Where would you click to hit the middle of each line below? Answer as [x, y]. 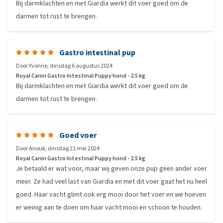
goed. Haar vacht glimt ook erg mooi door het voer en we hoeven [111, 194]
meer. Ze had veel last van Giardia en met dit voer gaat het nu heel [111, 181]
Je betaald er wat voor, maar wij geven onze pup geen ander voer [111, 168]
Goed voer [78, 135]
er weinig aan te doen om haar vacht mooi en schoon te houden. [109, 207]
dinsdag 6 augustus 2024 [81, 66]
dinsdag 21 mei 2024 [74, 148]
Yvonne [38, 66]
